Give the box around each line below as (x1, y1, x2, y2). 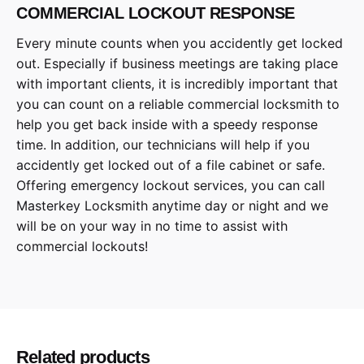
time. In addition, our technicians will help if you (16, 136, 310, 153)
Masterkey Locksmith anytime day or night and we (16, 197, 328, 214)
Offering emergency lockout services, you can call (16, 176, 325, 193)
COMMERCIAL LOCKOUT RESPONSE (16, 3, 295, 22)
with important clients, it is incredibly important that (16, 75, 338, 92)
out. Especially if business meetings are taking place (16, 54, 338, 71)
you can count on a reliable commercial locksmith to (16, 95, 340, 112)
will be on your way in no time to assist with (16, 217, 288, 234)
